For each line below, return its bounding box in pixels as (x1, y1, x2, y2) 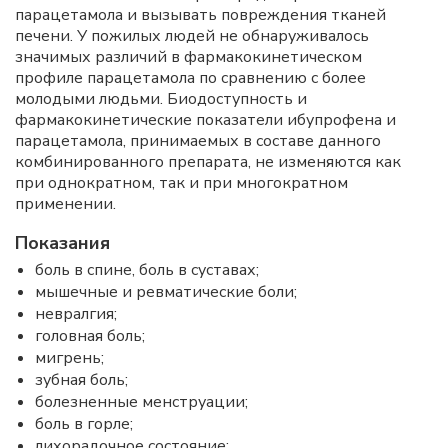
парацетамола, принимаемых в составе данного (15, 130, 381, 152)
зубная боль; (35, 369, 128, 391)
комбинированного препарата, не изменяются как (15, 151, 401, 173)
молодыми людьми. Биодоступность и (15, 88, 307, 110)
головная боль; (35, 325, 145, 347)
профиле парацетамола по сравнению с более (15, 67, 366, 89)
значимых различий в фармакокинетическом (15, 46, 362, 68)
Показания (15, 231, 110, 255)
